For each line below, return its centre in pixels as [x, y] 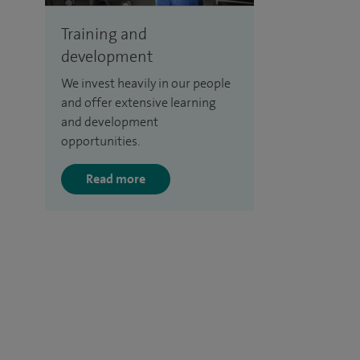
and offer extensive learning [139, 103]
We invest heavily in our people [146, 84]
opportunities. [100, 141]
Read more [116, 179]
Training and [104, 34]
